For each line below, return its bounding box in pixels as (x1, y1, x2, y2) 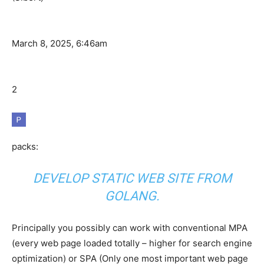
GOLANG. (104, 189, 160, 204)
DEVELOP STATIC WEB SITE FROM (32, 171, 232, 186)
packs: (12, 141, 38, 153)
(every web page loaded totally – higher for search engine (12, 237, 252, 249)
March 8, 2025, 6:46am (12, 38, 107, 49)
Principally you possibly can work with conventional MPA (12, 222, 247, 234)
